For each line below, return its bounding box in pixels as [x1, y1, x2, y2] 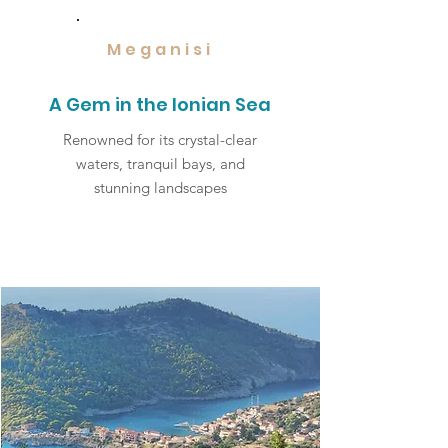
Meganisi [106, 38, 214, 61]
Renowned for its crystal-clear [63, 130, 257, 149]
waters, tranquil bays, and [75, 154, 245, 173]
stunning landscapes [93, 178, 227, 197]
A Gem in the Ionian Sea [49, 92, 271, 117]
